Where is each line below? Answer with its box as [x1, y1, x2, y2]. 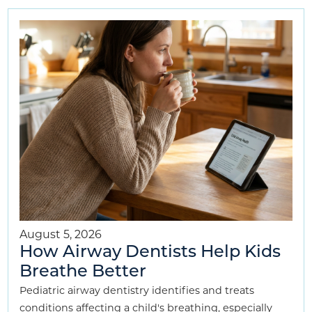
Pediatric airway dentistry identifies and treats [19, 284, 255, 297]
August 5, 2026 [19, 228, 102, 242]
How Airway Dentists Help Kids [19, 244, 281, 262]
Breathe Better [19, 264, 147, 281]
